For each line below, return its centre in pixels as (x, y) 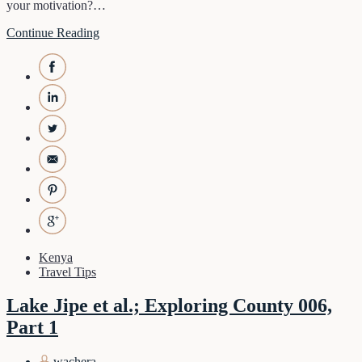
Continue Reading (53, 32)
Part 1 (32, 328)
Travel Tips (67, 271)
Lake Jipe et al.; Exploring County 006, (169, 306)
